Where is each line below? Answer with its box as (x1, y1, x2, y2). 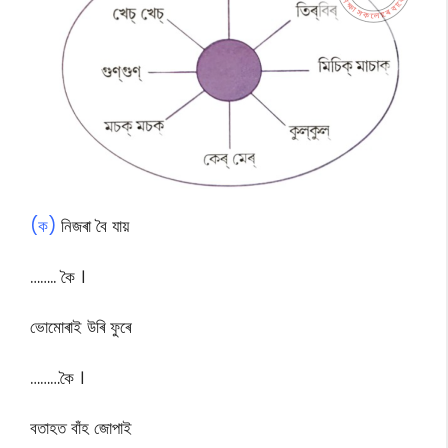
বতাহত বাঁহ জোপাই (30, 416, 132, 441)
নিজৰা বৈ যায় (56, 214, 129, 239)
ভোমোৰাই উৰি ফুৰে (30, 315, 131, 340)
